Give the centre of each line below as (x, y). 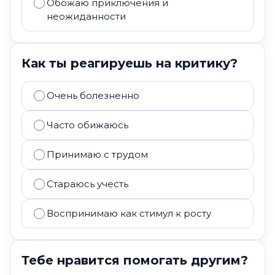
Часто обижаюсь (87, 125)
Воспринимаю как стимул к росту (129, 213)
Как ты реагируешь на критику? (130, 63)
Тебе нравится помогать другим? (135, 260)
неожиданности (86, 16)
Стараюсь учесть (87, 184)
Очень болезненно (93, 95)
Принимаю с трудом (97, 154)
